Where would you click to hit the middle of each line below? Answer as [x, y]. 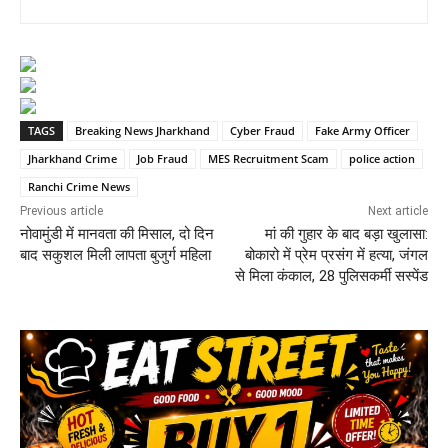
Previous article [61, 210]
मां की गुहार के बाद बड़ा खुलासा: [346, 233]
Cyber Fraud [262, 130]
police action [382, 158]
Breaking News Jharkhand [142, 130]
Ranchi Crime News [79, 186]
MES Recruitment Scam [268, 158]
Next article [397, 210]
